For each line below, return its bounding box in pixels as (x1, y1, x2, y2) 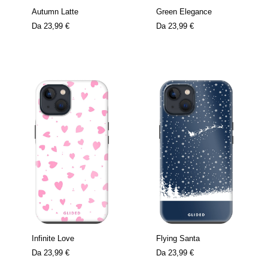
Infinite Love (32, 233, 74, 243)
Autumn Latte (32, 7, 78, 16)
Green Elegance (156, 7, 212, 16)
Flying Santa (156, 233, 200, 243)
